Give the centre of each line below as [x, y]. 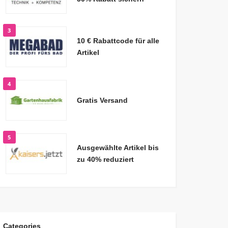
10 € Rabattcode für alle [118, 41]
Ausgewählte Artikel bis [118, 148]
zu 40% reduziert [105, 160]
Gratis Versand [102, 100]
